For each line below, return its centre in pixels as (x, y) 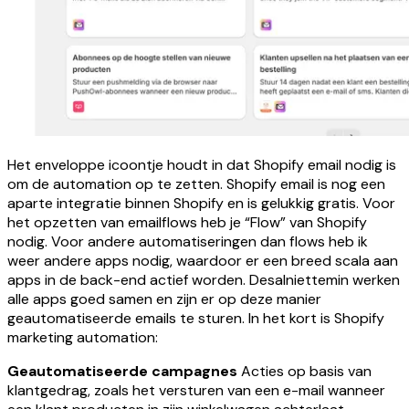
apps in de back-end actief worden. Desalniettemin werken (204, 279)
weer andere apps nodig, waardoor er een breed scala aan (203, 260)
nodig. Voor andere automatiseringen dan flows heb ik (188, 241)
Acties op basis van (306, 371)
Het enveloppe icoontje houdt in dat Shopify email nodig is (202, 164)
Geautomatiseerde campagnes (122, 371)
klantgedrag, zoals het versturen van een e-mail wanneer (196, 390)
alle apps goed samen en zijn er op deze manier (164, 299)
